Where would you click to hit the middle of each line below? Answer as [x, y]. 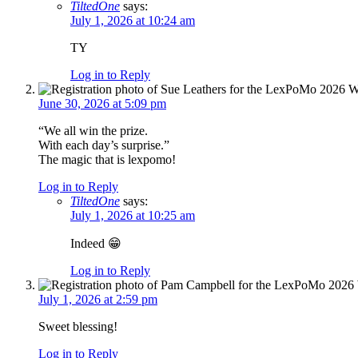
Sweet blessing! [78, 327]
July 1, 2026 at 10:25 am [133, 216]
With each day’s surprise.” [104, 145]
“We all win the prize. [93, 131]
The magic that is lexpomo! [107, 160]
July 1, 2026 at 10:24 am [133, 21]
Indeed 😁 [96, 244]
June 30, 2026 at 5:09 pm [102, 104]
